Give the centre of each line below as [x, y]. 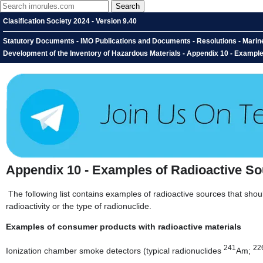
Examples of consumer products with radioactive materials [124, 227]
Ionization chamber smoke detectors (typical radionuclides [115, 250]
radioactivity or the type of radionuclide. [79, 206]
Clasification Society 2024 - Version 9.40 [70, 21]
